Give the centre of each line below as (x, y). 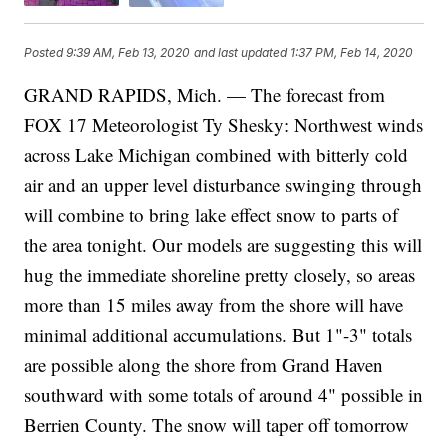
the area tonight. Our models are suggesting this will (223, 244)
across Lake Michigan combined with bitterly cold (216, 154)
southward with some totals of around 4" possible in (224, 394)
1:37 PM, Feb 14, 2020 (352, 52)
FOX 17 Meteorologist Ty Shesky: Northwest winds (224, 124)
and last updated (241, 52)
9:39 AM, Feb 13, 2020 (128, 52)
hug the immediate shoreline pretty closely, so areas (220, 274)
